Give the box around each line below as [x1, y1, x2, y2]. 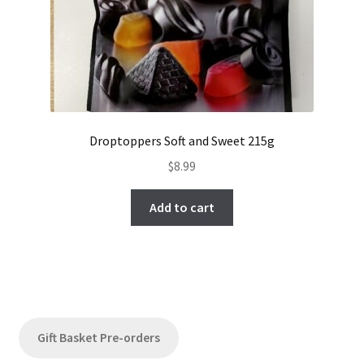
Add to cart [149, 198, 214, 215]
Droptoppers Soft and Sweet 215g [89, 132, 275, 149]
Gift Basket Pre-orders [37, 330, 160, 346]
